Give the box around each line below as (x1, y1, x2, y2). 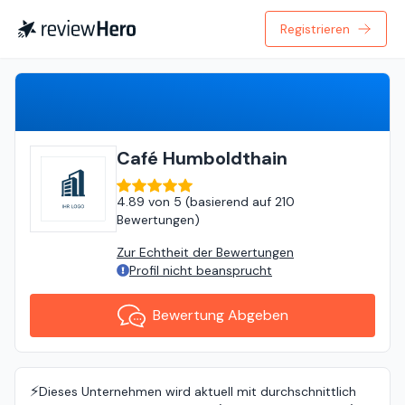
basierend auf (190, 193, 271, 210)
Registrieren (280, 21, 350, 37)
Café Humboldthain (117, 146, 287, 170)
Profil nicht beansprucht (129, 262, 272, 278)
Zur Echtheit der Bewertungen (117, 244, 294, 260)
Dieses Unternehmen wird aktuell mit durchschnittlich (39, 383, 356, 400)
